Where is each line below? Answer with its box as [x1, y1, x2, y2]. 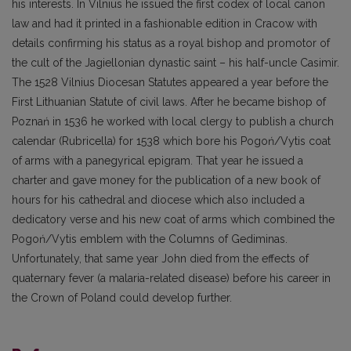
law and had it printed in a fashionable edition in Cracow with [12, 17, 317, 31]
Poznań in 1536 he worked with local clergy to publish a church [12, 115, 334, 128]
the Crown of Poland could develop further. [12, 291, 232, 305]
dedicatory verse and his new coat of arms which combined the [12, 213, 335, 226]
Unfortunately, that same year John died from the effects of [12, 252, 309, 266]
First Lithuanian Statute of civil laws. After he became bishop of [12, 96, 326, 109]
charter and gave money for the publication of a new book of [12, 174, 320, 187]
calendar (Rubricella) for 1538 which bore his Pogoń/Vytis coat [12, 135, 331, 148]
